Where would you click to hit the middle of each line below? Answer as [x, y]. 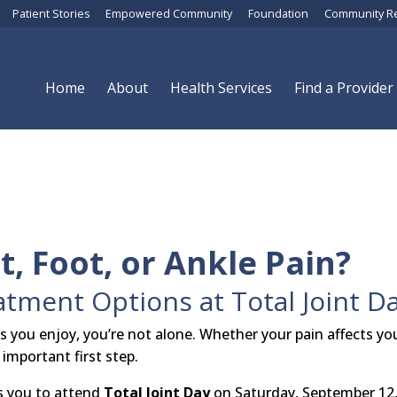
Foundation [278, 14]
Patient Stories [51, 14]
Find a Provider [344, 88]
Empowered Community [169, 14]
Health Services [221, 88]
